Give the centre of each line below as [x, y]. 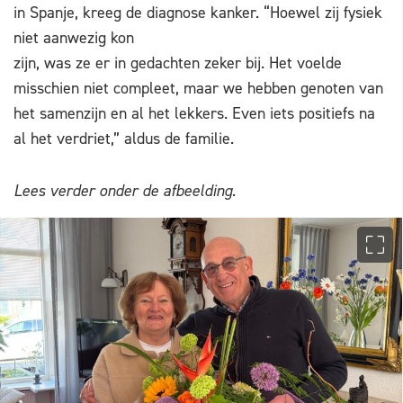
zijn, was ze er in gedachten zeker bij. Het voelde [178, 63]
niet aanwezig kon [74, 38]
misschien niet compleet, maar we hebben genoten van [198, 89]
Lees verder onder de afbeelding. [125, 191]
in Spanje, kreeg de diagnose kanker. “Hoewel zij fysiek [198, 13]
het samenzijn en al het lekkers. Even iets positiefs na [194, 114]
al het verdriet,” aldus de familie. [124, 139]
